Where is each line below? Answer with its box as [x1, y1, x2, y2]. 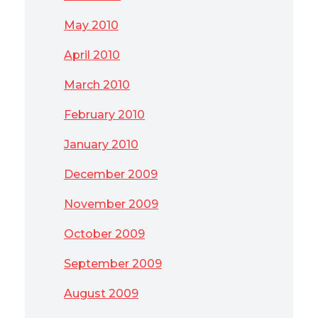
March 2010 [64, 78, 130, 92]
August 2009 [64, 287, 138, 300]
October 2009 [64, 227, 145, 241]
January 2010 [64, 138, 138, 151]
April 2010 [64, 48, 120, 62]
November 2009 [64, 197, 158, 211]
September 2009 [64, 257, 162, 270]
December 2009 [64, 168, 158, 181]
